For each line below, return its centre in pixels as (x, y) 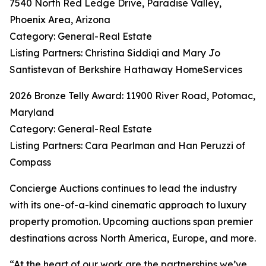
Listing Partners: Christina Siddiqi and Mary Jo (115, 53)
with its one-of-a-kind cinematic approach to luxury (128, 205)
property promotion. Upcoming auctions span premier (131, 221)
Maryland (32, 112)
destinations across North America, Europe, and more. (133, 238)
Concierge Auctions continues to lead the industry (123, 188)
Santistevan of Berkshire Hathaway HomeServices (126, 69)
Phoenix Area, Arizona (60, 20)
